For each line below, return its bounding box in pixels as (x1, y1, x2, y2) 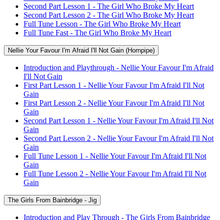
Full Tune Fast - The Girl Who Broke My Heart (24, 28, 171, 37)
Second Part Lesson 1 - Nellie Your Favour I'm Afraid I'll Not (24, 116, 214, 125)
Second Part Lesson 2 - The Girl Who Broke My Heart (24, 10, 194, 19)
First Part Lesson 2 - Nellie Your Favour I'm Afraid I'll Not (24, 98, 204, 107)
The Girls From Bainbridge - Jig (8, 196, 97, 204)
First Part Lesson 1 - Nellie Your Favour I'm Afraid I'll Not (24, 81, 204, 89)
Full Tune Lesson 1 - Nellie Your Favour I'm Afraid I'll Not (24, 151, 206, 160)
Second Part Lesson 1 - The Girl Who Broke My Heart (24, 1, 194, 10)
